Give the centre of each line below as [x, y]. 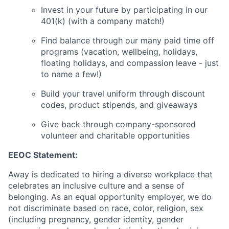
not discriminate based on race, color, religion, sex [106, 208]
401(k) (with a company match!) [103, 21]
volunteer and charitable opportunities [115, 135]
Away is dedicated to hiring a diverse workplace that [110, 174]
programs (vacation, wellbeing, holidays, [119, 51]
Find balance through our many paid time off [128, 40]
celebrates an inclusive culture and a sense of [96, 185]
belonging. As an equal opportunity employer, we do [110, 197]
